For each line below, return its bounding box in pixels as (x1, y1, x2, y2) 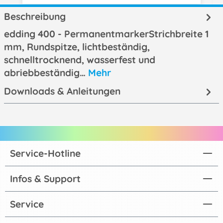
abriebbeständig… (4, 67, 88, 79)
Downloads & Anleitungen (4, 85, 120, 98)
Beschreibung (4, 10, 66, 23)
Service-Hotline (10, 147, 81, 159)
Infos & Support (10, 172, 81, 185)
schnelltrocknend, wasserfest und (4, 54, 155, 66)
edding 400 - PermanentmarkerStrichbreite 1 (4, 28, 209, 40)
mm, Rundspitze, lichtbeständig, (4, 41, 150, 53)
